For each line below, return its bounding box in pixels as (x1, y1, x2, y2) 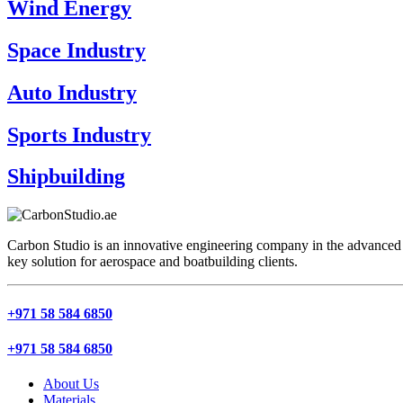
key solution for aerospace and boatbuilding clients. (7, 254, 298, 270)
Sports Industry (7, 122, 151, 147)
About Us (43, 376, 99, 392)
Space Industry (7, 38, 146, 62)
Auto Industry (7, 80, 137, 104)
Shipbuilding (7, 165, 125, 189)
